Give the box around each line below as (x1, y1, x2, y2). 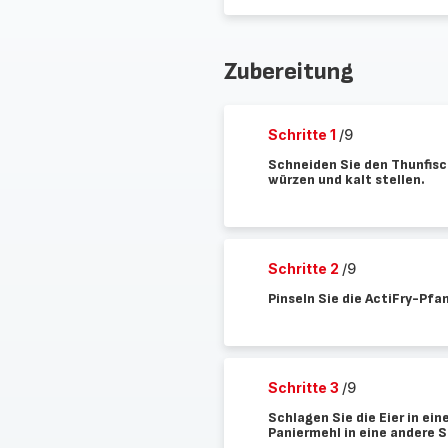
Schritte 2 (267, 260, 342, 277)
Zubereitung (223, 57, 354, 86)
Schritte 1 (267, 126, 339, 143)
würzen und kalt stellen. (267, 171, 425, 188)
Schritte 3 (267, 379, 342, 396)
